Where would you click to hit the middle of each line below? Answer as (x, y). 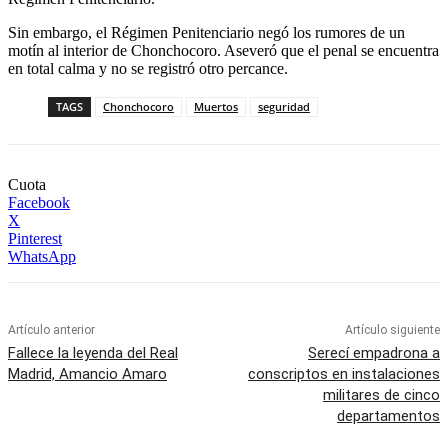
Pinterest (35, 239)
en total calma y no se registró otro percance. (148, 69)
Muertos (216, 107)
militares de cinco (381, 395)
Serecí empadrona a (373, 353)
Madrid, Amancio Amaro (87, 374)
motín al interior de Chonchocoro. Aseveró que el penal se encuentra (223, 51)
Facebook (39, 203)
